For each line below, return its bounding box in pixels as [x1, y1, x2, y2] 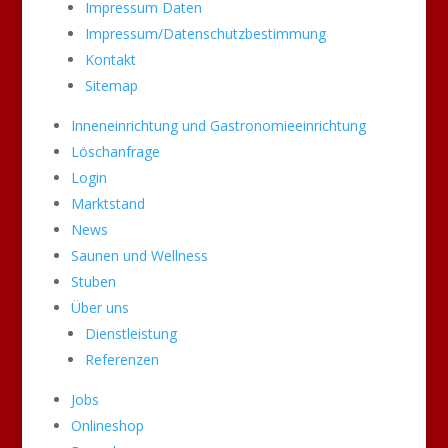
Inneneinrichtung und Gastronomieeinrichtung [70, 116, 366, 135]
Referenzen [84, 350, 159, 369]
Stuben [70, 272, 116, 291]
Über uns [70, 298, 129, 317]
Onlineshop [70, 416, 144, 435]
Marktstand [70, 194, 145, 213]
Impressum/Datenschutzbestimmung [84, 24, 326, 43]
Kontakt [84, 50, 136, 69]
